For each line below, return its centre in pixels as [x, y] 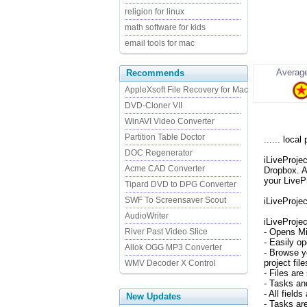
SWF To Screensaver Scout [175, 200]
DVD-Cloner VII [153, 106]
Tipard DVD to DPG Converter [181, 184]
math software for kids [165, 27]
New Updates [153, 296]
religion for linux [155, 12]
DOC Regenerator [159, 153]
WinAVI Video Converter [170, 121]
